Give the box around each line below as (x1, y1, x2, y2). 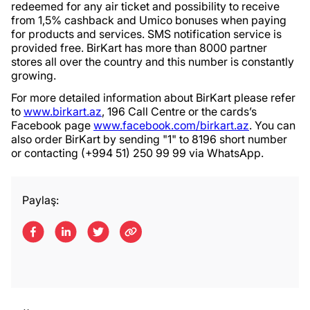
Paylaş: (22, 193, 59, 208)
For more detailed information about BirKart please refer (11, 91, 295, 105)
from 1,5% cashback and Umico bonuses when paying (11, 13, 286, 28)
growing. (11, 69, 56, 83)
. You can (249, 118, 295, 133)
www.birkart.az (24, 104, 102, 119)
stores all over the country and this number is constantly (11, 55, 294, 69)
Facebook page (11, 118, 93, 133)
